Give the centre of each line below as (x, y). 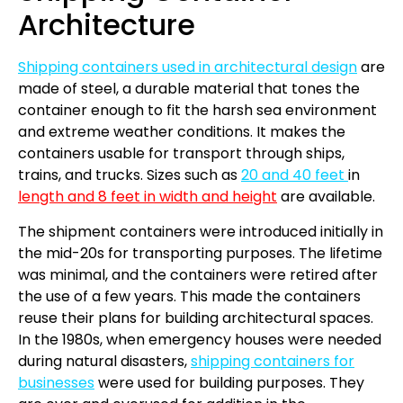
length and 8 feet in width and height (148, 197)
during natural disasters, (104, 361)
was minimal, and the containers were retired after (198, 274)
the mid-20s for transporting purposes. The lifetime (200, 253)
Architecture (107, 25)
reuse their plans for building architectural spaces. (197, 318)
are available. (328, 197)
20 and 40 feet (295, 175)
